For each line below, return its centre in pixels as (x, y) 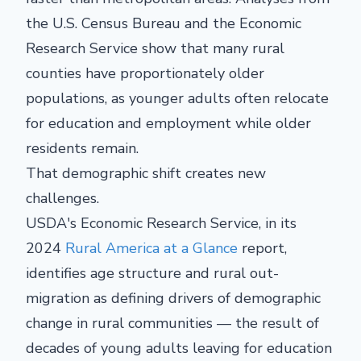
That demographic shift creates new (146, 173)
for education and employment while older (168, 123)
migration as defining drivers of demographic (173, 298)
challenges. (62, 198)
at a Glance (201, 248)
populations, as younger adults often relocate (177, 98)
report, (262, 248)
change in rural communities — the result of (172, 323)
